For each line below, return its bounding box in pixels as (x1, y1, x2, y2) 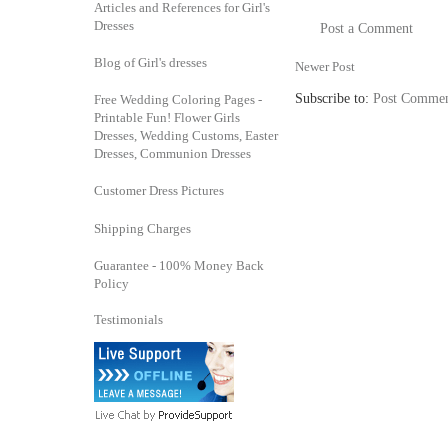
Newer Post (295, 58, 355, 74)
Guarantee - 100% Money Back (94, 258, 264, 273)
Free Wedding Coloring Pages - (94, 92, 262, 107)
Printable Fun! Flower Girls (94, 110, 240, 125)
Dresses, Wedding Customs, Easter (94, 128, 278, 143)
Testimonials (94, 312, 163, 327)
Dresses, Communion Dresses (94, 146, 251, 161)
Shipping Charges (94, 221, 191, 236)
